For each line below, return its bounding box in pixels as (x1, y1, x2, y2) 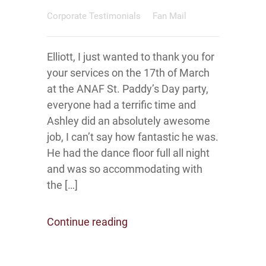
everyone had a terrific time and (47, 99, 196, 111)
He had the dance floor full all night (47, 147, 210, 159)
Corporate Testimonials (47, 11, 143, 21)
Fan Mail (153, 11, 186, 21)
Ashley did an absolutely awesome (47, 115, 210, 127)
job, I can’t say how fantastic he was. (47, 131, 218, 143)
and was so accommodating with (47, 163, 202, 175)
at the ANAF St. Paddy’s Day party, (47, 83, 208, 95)
